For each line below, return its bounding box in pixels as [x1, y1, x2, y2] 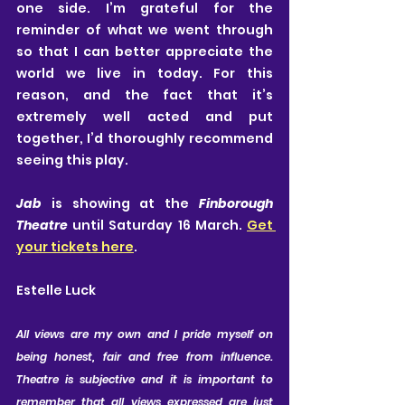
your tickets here [16, 237, 134, 256]
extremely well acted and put [16, 107, 273, 126]
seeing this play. [16, 150, 128, 169]
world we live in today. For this [16, 63, 273, 82]
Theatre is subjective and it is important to [16, 371, 273, 387]
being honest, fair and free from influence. [16, 348, 273, 364]
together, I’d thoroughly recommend [16, 128, 273, 147]
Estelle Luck [16, 280, 96, 299]
